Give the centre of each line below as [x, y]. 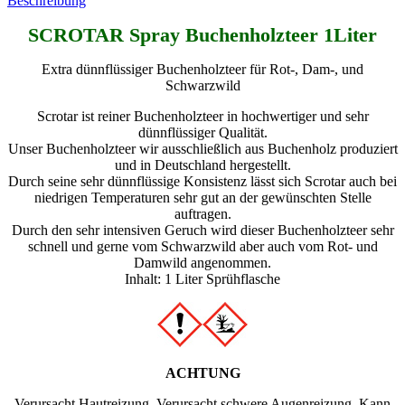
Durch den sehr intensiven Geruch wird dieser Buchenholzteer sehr [202, 230]
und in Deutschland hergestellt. [202, 165]
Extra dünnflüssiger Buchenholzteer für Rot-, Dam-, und [202, 69]
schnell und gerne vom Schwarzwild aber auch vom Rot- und [202, 246]
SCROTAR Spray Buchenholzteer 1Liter [202, 34]
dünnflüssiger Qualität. [202, 132]
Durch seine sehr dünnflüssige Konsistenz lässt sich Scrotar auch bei [202, 181]
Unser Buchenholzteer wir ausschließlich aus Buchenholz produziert [202, 148]
